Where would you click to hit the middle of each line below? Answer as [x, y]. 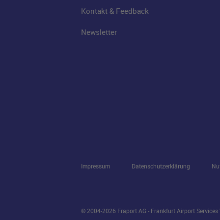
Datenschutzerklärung [161, 166]
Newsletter [99, 32]
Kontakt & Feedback [115, 11]
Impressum [95, 166]
